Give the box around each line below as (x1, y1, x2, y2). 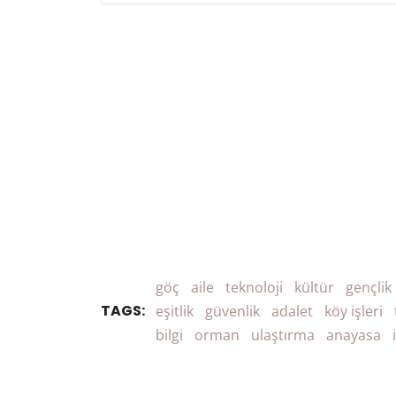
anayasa (326, 325, 381, 345)
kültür (294, 278, 334, 297)
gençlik (346, 278, 392, 297)
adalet (271, 301, 313, 321)
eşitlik (156, 301, 194, 321)
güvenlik (205, 301, 260, 321)
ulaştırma (251, 325, 315, 345)
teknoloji (225, 278, 283, 297)
